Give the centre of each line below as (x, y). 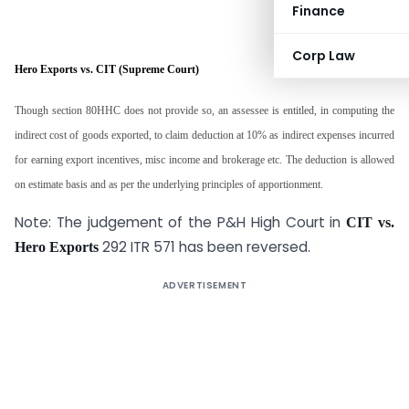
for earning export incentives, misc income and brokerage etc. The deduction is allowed (204, 159)
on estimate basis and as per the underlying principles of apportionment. (169, 184)
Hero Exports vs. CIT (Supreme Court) (107, 69)
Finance (319, 11)
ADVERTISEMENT (204, 285)
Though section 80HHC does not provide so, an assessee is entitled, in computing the (204, 110)
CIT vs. (371, 222)
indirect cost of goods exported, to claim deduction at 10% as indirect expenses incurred (204, 135)
